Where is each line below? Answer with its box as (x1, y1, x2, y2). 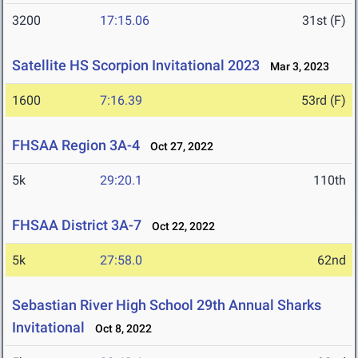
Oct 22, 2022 (145, 220, 215, 233)
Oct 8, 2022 (88, 322, 152, 336)
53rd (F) (301, 93, 346, 109)
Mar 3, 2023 (263, 60, 329, 74)
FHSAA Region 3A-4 (12, 137, 140, 154)
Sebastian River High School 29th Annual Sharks (12, 296, 321, 314)
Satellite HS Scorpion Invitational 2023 (12, 57, 260, 74)
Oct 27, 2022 (143, 140, 213, 153)
